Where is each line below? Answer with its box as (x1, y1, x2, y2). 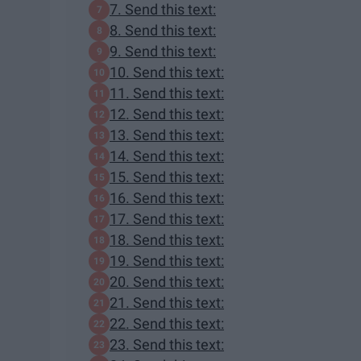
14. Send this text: (110, 147, 224, 165)
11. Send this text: (110, 85, 224, 102)
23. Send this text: (110, 336, 224, 354)
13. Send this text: (110, 127, 224, 144)
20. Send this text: (110, 273, 224, 291)
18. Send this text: (110, 231, 224, 249)
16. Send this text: (110, 189, 224, 207)
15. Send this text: (110, 168, 224, 186)
